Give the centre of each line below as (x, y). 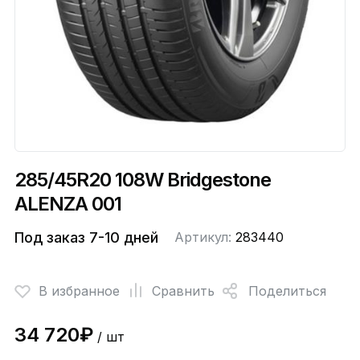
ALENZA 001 (67, 204)
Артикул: (205, 237)
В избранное (79, 290)
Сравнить (183, 290)
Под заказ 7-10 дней (86, 238)
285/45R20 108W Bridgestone (142, 180)
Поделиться (287, 290)
